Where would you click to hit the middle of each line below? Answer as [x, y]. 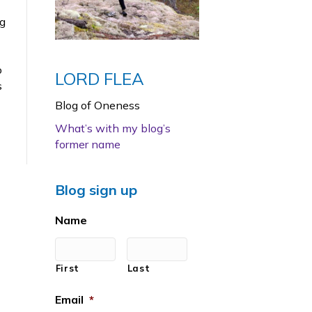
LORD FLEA [99, 78]
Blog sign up [96, 189]
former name [87, 144]
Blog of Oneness [97, 105]
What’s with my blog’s [112, 128]
